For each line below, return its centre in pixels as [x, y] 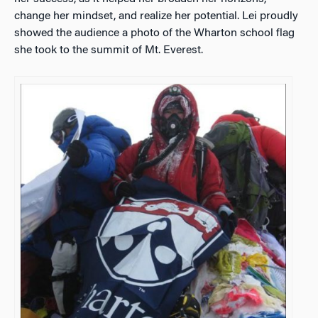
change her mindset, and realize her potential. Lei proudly [156, 17]
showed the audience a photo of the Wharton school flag [154, 34]
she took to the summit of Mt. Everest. [109, 51]
